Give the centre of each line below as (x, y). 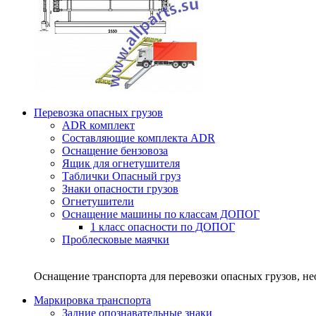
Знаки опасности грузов (120, 189)
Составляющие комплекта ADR (139, 138)
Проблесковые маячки (116, 239)
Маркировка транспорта (92, 300)
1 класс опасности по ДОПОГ (163, 227)
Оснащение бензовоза (115, 151)
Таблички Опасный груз (121, 176)
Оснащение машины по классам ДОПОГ (161, 214)
